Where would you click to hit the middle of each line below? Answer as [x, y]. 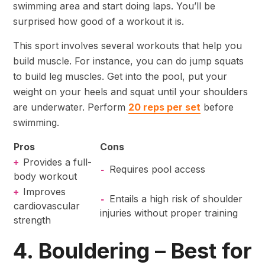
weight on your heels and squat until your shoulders [130, 92]
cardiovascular [47, 206]
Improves [44, 192]
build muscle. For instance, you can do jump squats [128, 61]
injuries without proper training [169, 213]
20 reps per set [164, 107]
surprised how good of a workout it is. [100, 22]
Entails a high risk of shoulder [176, 199]
